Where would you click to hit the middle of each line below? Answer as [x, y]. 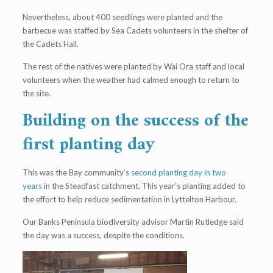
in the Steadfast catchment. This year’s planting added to [144, 186]
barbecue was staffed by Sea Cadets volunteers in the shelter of [135, 31]
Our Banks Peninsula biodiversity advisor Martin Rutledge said [133, 222]
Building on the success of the [135, 121]
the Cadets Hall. [50, 44]
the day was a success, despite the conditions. [103, 236]
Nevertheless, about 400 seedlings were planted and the [122, 17]
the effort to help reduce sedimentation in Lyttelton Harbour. [129, 200]
